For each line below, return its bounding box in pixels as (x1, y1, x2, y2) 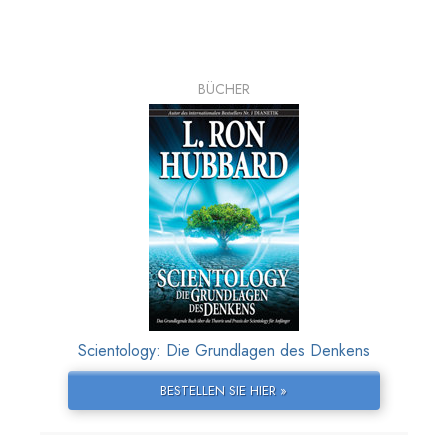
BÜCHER (198, 79, 250, 100)
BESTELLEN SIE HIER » (160, 381, 288, 401)
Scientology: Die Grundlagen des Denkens (78, 339, 370, 363)
